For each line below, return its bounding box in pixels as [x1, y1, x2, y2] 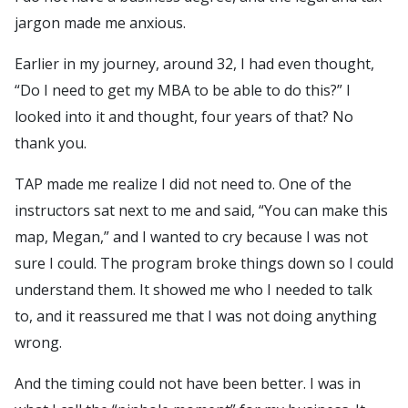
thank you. [15, 133, 87, 154]
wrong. [15, 332, 62, 353]
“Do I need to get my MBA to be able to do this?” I [15, 80, 351, 101]
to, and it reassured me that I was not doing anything [15, 306, 377, 327]
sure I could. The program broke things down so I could [15, 253, 393, 274]
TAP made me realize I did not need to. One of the [15, 174, 352, 195]
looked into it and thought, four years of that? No [15, 107, 353, 127]
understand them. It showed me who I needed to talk [15, 280, 372, 301]
